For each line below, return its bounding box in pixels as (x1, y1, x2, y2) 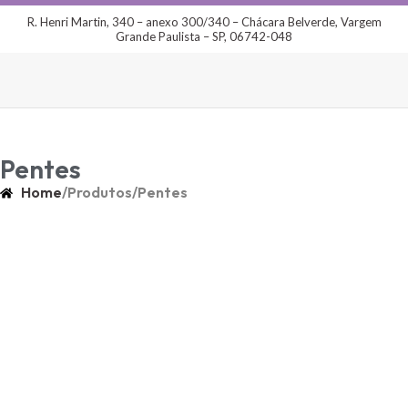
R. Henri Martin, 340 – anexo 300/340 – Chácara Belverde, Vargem (26, 15, 382, 29)
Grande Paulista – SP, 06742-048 (116, 29, 292, 44)
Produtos (66, 183, 132, 201)
